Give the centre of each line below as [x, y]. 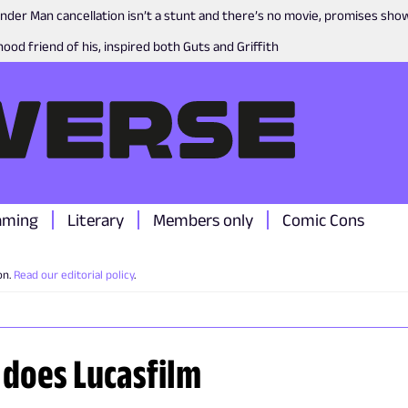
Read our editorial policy [74, 275]
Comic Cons [323, 220]
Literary [96, 220]
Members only [203, 220]
